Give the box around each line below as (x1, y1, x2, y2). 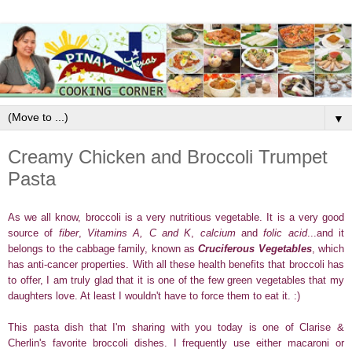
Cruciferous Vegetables (198, 242, 312, 255)
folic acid (263, 226, 307, 239)
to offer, (8, 273, 47, 286)
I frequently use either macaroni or (173, 336, 345, 349)
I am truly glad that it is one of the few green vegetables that (46, 273, 327, 286)
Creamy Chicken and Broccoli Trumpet (8, 146, 328, 168)
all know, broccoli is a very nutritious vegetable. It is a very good (37, 211, 345, 223)
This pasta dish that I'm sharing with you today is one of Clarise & (8, 321, 344, 333)
